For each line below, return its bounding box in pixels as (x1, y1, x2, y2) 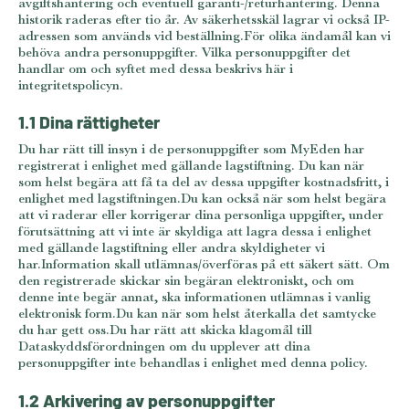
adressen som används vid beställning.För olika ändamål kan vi (18, 26, 391, 44)
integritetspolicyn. (18, 75, 123, 93)
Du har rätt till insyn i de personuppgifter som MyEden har (18, 140, 364, 158)
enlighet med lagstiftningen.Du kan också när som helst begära (18, 189, 386, 207)
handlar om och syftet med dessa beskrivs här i (18, 58, 293, 77)
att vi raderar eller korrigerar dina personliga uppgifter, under (18, 205, 383, 224)
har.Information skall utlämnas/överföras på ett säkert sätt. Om (18, 255, 390, 273)
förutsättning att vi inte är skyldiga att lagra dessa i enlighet (18, 222, 372, 240)
